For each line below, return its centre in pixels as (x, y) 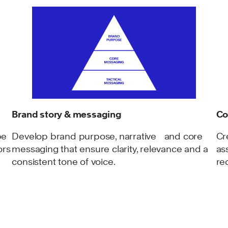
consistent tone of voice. (64, 161)
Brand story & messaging (67, 114)
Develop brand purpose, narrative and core (107, 136)
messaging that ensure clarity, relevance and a (110, 149)
